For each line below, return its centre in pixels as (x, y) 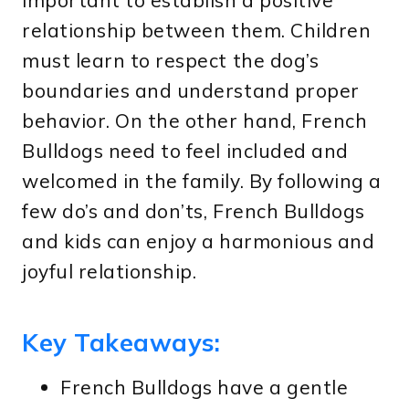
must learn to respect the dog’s (171, 61)
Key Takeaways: (121, 342)
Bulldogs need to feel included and (185, 151)
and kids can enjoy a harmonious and (199, 241)
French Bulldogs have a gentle (204, 388)
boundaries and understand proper (191, 91)
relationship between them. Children (197, 31)
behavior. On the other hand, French (195, 121)
